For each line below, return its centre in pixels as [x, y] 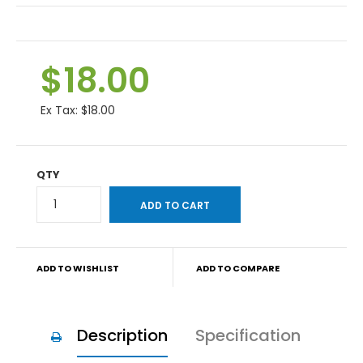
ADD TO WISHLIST [78, 268]
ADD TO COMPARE [237, 268]
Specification [248, 335]
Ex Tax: [61, 110]
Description [122, 335]
